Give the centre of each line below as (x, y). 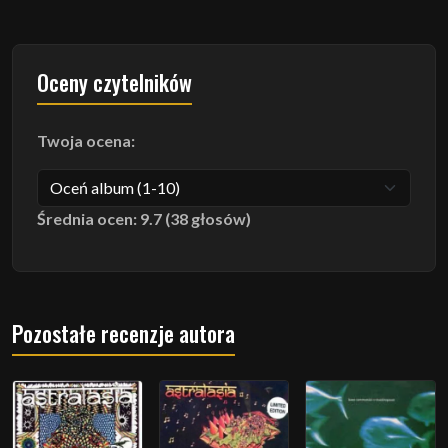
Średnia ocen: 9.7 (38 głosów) (144, 218)
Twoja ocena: (86, 140)
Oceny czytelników (114, 81)
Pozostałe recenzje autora (123, 332)
